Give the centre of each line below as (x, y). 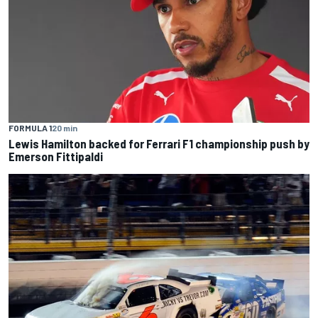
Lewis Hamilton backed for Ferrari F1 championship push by (159, 144)
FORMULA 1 (30, 128)
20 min (65, 128)
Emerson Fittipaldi (56, 157)
